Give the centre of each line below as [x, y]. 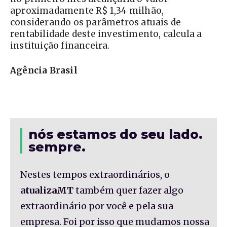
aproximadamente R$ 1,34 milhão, [87, 11]
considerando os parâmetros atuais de [96, 23]
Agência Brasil [44, 71]
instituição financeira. [60, 46]
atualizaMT [47, 191]
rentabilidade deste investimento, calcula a [106, 34]
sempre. [57, 147]
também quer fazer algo [128, 191]
